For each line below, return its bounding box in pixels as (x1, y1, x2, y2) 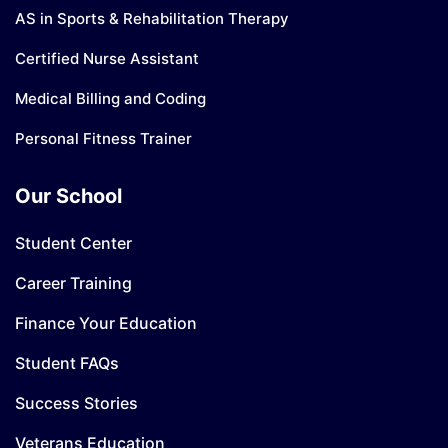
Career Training (15, 272, 132, 293)
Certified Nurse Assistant (15, 48, 199, 68)
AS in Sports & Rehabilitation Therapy (15, 8, 289, 28)
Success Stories (15, 392, 138, 413)
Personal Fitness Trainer (15, 128, 192, 148)
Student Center (15, 232, 132, 253)
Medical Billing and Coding (15, 88, 206, 108)
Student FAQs (15, 352, 119, 373)
